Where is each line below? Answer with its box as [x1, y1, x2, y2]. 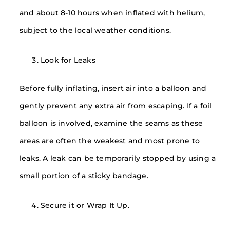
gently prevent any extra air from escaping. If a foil [20, 101, 212, 110]
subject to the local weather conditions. [20, 26, 171, 35]
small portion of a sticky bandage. [20, 171, 148, 180]
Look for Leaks [41, 56, 95, 65]
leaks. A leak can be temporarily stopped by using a [20, 154, 216, 162]
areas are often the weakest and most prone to [20, 136, 200, 145]
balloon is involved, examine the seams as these [20, 119, 203, 127]
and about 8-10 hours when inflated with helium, [20, 9, 205, 17]
